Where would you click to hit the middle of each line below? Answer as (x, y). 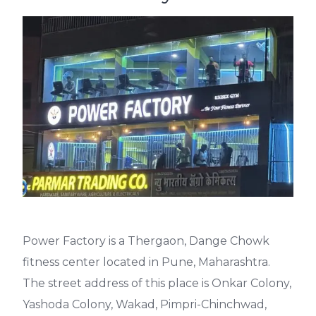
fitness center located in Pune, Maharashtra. (146, 262)
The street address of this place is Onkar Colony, (157, 283)
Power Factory (64, 241)
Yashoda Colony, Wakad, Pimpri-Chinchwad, (145, 304)
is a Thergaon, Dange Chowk (189, 241)
